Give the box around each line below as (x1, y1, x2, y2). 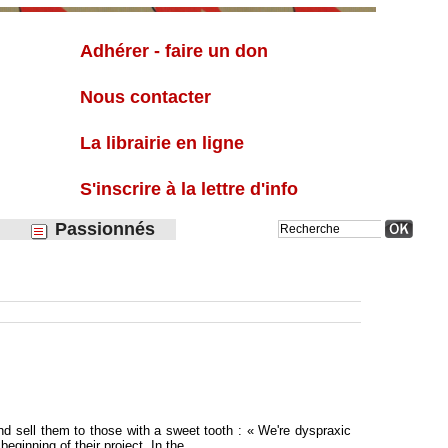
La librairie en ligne (80, 133, 244, 154)
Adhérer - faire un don (80, 41, 268, 62)
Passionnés (50, 219, 155, 240)
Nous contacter (80, 87, 211, 108)
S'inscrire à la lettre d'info (80, 179, 298, 200)
